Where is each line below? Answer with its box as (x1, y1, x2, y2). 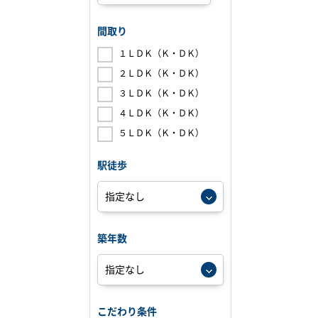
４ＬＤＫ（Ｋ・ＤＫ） (119, 109, 204, 117)
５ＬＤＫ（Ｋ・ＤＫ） (119, 128, 204, 137)
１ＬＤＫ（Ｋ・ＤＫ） (119, 49, 204, 57)
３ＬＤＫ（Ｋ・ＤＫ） (119, 89, 204, 97)
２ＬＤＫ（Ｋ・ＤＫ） (119, 69, 204, 77)
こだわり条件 (97, 307, 157, 317)
